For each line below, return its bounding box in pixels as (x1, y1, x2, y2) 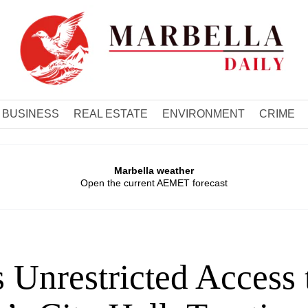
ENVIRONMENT (162, 108, 245, 120)
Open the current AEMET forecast (80, 177, 228, 188)
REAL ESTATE (73, 108, 148, 120)
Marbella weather (114, 165, 194, 176)
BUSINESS (1, 108, 59, 120)
